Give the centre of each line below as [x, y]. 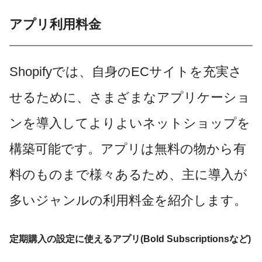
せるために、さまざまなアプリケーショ [130, 97]
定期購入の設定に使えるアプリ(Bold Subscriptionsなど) [130, 239]
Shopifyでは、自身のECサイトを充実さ [126, 72]
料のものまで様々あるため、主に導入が [128, 175]
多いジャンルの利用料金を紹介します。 [128, 200]
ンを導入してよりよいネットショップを [130, 123]
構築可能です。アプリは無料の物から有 [128, 149]
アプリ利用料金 [55, 24]
